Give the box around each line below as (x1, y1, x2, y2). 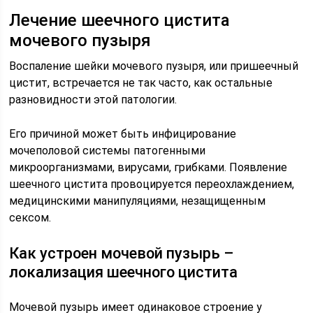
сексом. (9, 210, 52, 224)
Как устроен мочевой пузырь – (9, 244, 235, 262)
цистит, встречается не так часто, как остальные (9, 75, 273, 89)
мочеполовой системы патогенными (9, 143, 206, 157)
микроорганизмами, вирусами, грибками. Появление (9, 160, 288, 174)
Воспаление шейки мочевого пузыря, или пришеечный (9, 59, 299, 73)
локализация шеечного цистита (9, 263, 238, 281)
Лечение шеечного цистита (9, 10, 231, 30)
